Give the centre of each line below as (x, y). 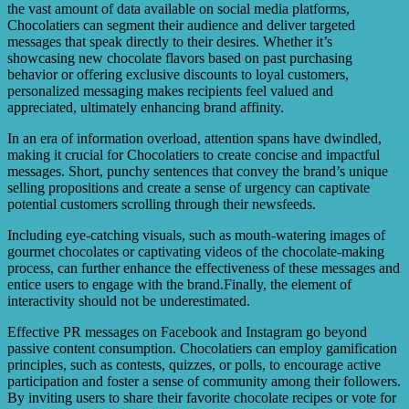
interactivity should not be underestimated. (129, 301)
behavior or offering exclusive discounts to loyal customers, (178, 75)
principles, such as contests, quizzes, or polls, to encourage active (194, 365)
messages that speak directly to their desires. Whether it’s (170, 42)
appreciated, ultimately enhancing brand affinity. (146, 108)
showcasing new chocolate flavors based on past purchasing (180, 58)
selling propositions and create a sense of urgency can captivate (189, 188)
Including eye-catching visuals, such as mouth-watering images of (196, 236)
